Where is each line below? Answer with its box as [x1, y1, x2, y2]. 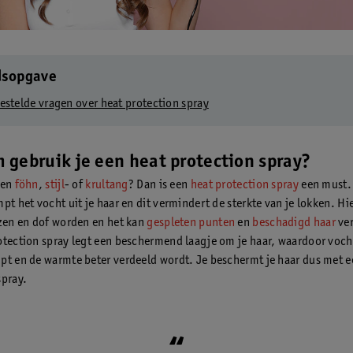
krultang [85, 179, 128, 192]
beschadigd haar [252, 217, 336, 230]
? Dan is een [128, 179, 191, 192]
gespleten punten [147, 217, 236, 230]
